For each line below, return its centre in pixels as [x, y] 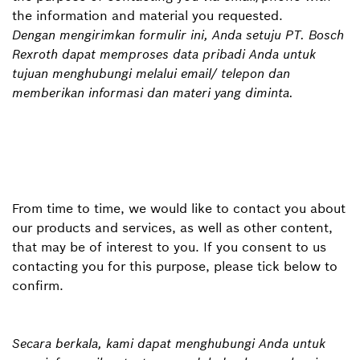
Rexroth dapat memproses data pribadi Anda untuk [164, 54]
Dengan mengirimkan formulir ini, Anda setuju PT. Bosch [178, 35]
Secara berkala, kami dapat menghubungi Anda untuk [169, 343]
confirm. [38, 285]
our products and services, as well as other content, [172, 227]
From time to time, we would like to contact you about [179, 208]
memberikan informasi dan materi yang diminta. [153, 92]
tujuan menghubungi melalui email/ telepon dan [151, 73]
